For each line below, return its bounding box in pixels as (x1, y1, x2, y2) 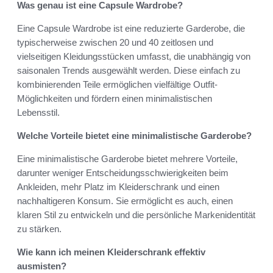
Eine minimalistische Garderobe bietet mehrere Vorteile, (17, 154, 238, 165)
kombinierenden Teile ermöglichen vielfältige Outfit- (17, 79, 218, 90)
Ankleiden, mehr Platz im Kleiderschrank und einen (17, 182, 219, 193)
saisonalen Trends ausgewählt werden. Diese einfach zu (17, 65, 240, 76)
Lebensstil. (17, 107, 60, 118)
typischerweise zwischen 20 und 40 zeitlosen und (17, 37, 213, 48)
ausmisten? (17, 261, 66, 272)
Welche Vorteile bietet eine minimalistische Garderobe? (17, 130, 252, 141)
